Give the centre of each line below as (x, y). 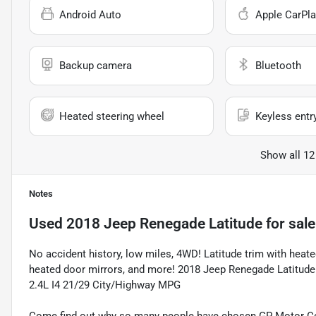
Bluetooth (278, 65)
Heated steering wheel (112, 116)
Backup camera (96, 65)
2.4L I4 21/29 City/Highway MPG (105, 285)
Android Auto (90, 14)
